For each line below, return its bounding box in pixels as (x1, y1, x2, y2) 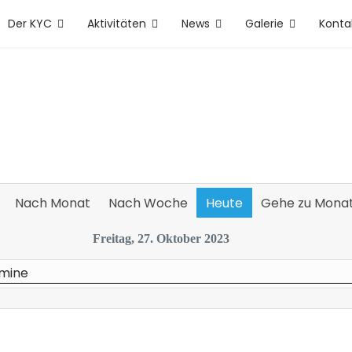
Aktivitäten (87, 16, 146, 31)
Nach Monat (14, 194, 90, 212)
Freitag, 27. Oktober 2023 (93, 232, 230, 245)
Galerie (245, 16, 284, 31)
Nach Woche (108, 194, 188, 212)
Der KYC (8, 16, 52, 31)
